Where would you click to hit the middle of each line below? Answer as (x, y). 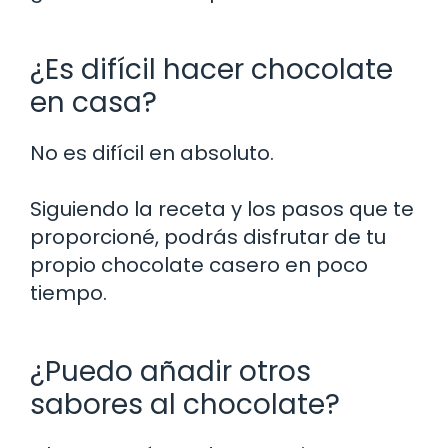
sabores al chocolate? (185, 404)
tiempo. (68, 292)
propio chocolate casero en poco (199, 264)
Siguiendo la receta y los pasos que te (222, 208)
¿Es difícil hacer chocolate (211, 69)
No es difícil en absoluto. (152, 152)
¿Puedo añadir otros (170, 371)
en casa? (93, 102)
